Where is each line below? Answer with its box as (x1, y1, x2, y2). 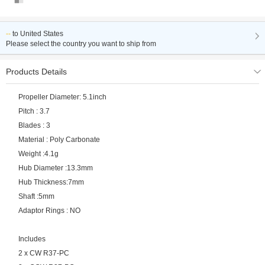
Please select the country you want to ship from (6, 40, 156, 49)
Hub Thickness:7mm (18, 178, 104, 187)
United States (20, 30, 63, 38)
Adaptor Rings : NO (18, 206, 81, 215)
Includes (18, 235, 46, 244)
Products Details (6, 67, 67, 77)
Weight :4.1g (18, 150, 59, 159)
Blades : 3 (18, 121, 51, 130)
